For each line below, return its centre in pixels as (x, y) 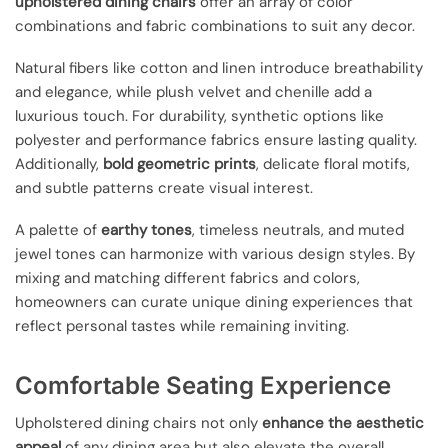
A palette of (58, 230)
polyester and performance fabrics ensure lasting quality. (216, 140)
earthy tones (146, 230)
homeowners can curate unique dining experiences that (214, 302)
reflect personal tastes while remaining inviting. (182, 326)
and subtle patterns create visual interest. (164, 188)
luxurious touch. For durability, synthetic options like (199, 116)
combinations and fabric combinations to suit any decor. (215, 25)
